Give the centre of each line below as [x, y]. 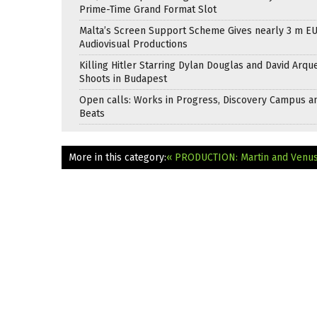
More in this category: [117, 157]
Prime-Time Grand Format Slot [148, 9]
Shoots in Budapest [123, 79]
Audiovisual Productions [133, 44]
